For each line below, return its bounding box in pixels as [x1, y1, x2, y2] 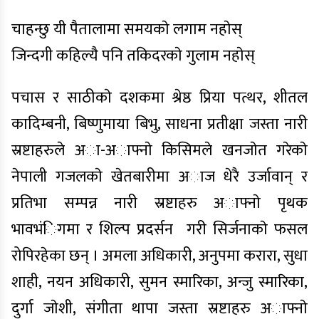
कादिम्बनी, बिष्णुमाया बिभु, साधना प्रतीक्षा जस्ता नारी [11, 111, 308, 137]
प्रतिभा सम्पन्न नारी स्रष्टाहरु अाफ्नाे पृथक [11, 190, 308, 216]
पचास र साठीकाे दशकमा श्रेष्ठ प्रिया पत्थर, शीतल [11, 85, 308, 111]
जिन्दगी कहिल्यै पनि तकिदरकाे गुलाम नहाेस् [11, 43, 255, 69]
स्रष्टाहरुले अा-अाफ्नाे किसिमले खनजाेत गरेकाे [11, 137, 308, 164]
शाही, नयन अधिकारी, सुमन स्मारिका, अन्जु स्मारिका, [11, 269, 308, 296]
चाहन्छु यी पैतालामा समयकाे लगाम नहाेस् [11, 16, 242, 43]
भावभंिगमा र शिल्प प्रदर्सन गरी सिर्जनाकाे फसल [11, 216, 308, 243]
